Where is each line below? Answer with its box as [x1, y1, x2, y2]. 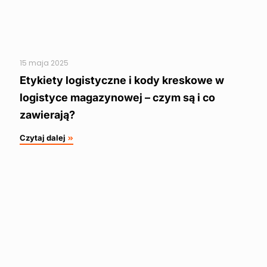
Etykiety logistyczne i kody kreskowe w [20, 74, 224, 87]
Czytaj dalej [20, 133, 66, 143]
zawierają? [20, 108, 75, 122]
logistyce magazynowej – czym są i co [20, 91, 215, 104]
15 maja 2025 [20, 58, 69, 69]
